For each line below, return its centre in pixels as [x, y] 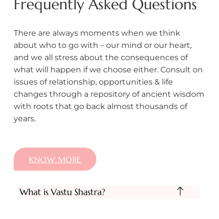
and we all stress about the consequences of [101, 57]
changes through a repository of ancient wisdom [109, 94]
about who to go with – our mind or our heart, [103, 45]
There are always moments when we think [97, 33]
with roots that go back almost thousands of [100, 106]
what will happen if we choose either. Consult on [108, 69]
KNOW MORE [55, 160]
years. [25, 118]
